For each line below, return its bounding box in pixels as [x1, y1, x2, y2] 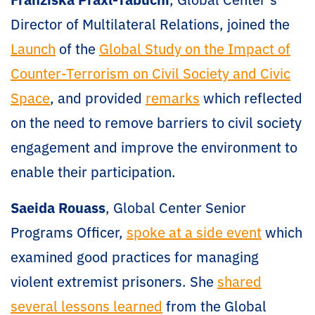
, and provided [50, 86, 146, 108]
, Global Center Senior [105, 196, 246, 217]
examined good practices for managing [11, 245, 259, 266]
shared [217, 270, 262, 291]
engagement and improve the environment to [11, 136, 297, 157]
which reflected [200, 86, 302, 108]
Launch [11, 37, 56, 58]
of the [56, 37, 99, 58]
